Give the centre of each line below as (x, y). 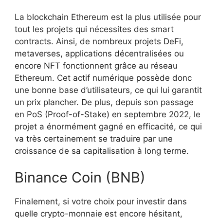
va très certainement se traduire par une (94, 138)
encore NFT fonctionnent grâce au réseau (96, 65)
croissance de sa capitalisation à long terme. (102, 151)
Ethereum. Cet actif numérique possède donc (103, 78)
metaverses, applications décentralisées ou (99, 53)
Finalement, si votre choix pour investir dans (101, 202)
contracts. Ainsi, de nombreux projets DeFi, (99, 41)
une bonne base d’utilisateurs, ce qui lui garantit (108, 90)
